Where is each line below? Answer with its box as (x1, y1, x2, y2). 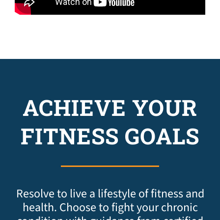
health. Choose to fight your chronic (22, 198, 198, 216)
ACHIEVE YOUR (23, 92, 197, 122)
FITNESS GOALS (21, 121, 199, 150)
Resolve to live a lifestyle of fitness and (16, 185, 204, 202)
